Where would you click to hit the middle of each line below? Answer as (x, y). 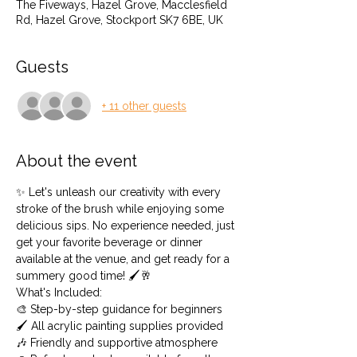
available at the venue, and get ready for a (124, 259)
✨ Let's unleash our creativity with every (120, 192)
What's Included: (61, 292)
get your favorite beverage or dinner (111, 242)
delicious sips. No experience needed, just (127, 226)
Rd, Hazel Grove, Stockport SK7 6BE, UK (120, 20)
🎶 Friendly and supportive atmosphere (117, 343)
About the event (76, 161)
